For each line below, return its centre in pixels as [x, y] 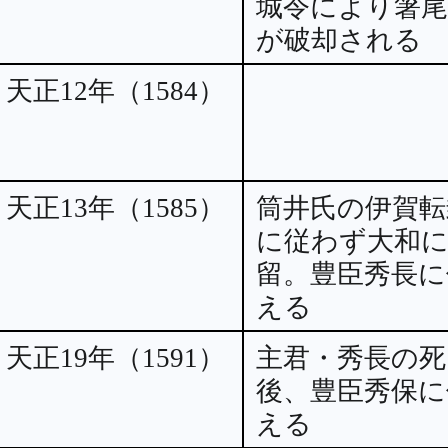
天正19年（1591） [115, 358]
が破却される [339, 40]
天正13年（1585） [115, 208]
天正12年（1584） [115, 91]
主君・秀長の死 [351, 358]
